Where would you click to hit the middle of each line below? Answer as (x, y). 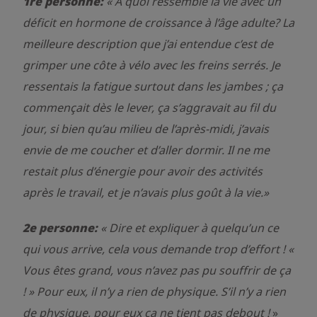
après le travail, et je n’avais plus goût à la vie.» (146, 192)
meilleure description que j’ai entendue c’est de (148, 44)
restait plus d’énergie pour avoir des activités (143, 171)
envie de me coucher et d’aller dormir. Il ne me (146, 150)
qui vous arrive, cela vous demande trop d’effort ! (155, 249)
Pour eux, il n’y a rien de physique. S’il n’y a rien (161, 292)
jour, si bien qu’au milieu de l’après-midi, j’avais (146, 129)
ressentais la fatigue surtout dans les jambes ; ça (153, 86)
